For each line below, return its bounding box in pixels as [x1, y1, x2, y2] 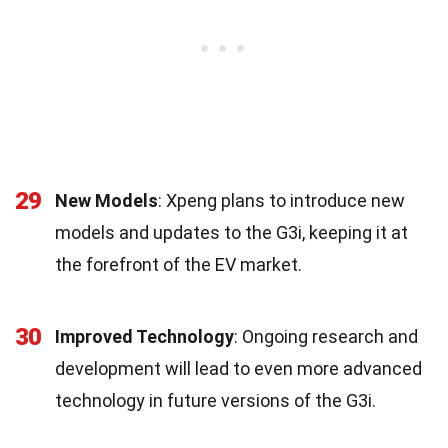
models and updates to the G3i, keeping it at [55, 221, 408, 243]
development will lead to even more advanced [55, 357, 422, 379]
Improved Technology [55, 325, 234, 347]
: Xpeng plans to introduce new [158, 189, 405, 211]
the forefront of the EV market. [55, 253, 302, 275]
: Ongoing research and [234, 325, 418, 347]
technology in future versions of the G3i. [55, 389, 376, 411]
